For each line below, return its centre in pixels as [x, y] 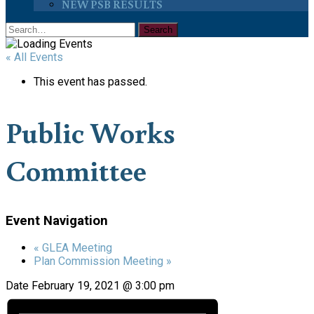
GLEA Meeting [76, 248]
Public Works [90, 131]
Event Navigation [57, 220]
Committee [76, 169]
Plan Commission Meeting [100, 261]
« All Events [34, 57]
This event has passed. [90, 82]
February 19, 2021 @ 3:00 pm [103, 286]
